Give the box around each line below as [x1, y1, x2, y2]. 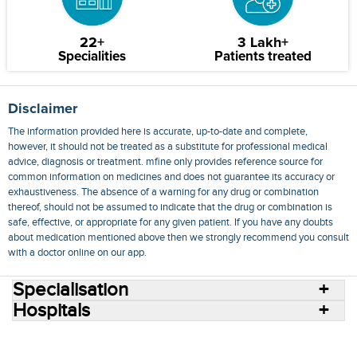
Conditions [291, 333, 340, 347]
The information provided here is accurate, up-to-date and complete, [8, 125, 308, 139]
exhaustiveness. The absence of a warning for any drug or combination [8, 186, 319, 199]
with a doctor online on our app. [8, 246, 147, 260]
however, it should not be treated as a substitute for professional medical [8, 140, 328, 154]
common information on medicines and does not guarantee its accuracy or [8, 171, 335, 184]
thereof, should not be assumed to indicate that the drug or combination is [8, 201, 332, 214]
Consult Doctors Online [17, 333, 120, 347]
